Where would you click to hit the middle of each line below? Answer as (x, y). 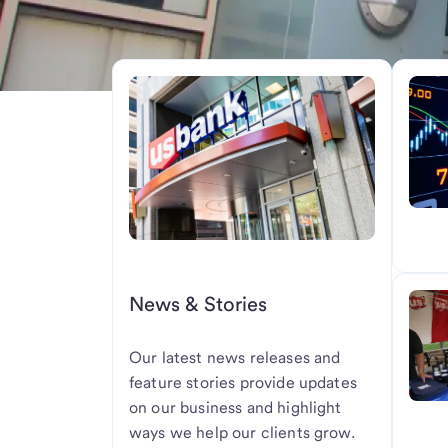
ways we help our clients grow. (242, 433)
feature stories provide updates (243, 383)
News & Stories (198, 303)
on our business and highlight (235, 408)
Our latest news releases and (235, 358)
